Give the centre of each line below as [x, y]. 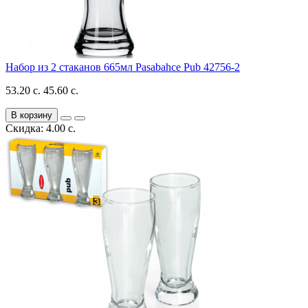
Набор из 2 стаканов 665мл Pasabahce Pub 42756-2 [123, 67]
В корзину [32, 115]
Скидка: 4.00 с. [41, 128]
